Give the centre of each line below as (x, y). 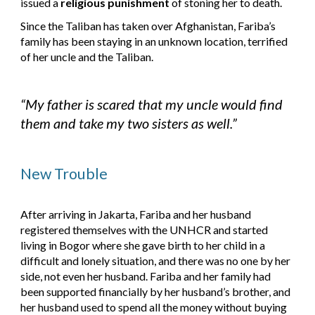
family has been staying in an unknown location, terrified (154, 41)
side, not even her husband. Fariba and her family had (146, 276)
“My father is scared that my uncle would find (152, 104)
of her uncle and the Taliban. (87, 56)
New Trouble (64, 173)
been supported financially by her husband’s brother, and (156, 292)
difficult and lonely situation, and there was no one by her (156, 261)
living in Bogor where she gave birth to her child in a (143, 245)
